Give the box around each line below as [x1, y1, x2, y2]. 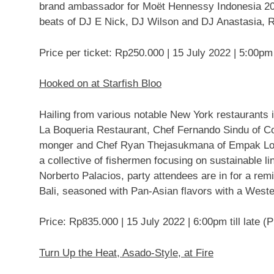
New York [170, 108, 213, 120]
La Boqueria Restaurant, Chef [39, 124, 177, 136]
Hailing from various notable [39, 108, 170, 120]
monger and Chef [39, 139, 120, 151]
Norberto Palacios [39, 169, 121, 182]
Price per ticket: [39, 46, 115, 59]
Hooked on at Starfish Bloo [39, 78, 161, 89]
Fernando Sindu [177, 124, 249, 136]
